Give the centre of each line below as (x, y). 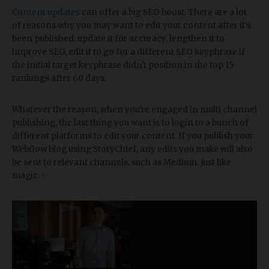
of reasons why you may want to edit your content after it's (131, 25)
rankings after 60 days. (59, 78)
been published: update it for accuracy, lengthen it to (118, 38)
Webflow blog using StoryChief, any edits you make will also (132, 149)
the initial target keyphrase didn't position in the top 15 (123, 65)
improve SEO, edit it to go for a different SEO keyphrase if (128, 52)
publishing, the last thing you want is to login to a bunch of (130, 122)
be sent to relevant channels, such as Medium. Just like (122, 162)
